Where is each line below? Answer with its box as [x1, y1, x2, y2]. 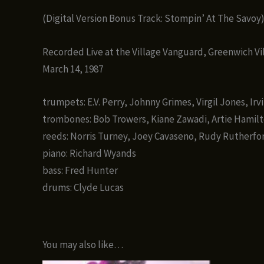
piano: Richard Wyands [42, 146, 136, 160]
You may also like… [42, 237, 123, 251]
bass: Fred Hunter [42, 163, 118, 177]
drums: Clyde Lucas [42, 180, 124, 194]
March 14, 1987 [42, 62, 103, 75]
